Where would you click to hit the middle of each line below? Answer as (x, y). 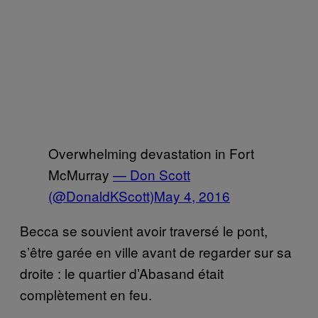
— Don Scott (152, 174)
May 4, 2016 (192, 195)
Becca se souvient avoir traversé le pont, (144, 230)
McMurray (81, 174)
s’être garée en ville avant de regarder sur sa (156, 251)
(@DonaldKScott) (101, 195)
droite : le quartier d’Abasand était (122, 273)
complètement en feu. (86, 294)
